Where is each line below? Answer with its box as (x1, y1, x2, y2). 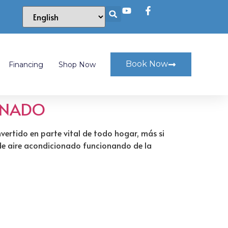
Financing (9, 60, 43, 69)
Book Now (126, 59, 168, 69)
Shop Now (59, 60, 96, 69)
